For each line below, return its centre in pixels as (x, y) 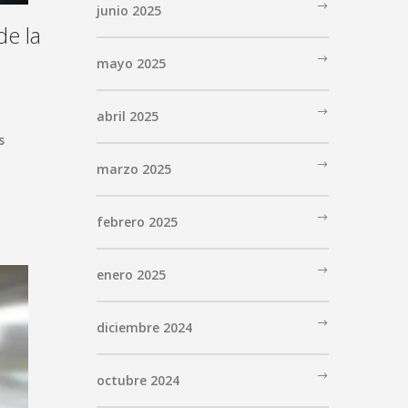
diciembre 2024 (144, 327)
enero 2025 (131, 274)
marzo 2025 (134, 168)
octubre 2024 (138, 380)
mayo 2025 (131, 63)
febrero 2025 (137, 221)
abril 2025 (127, 116)
